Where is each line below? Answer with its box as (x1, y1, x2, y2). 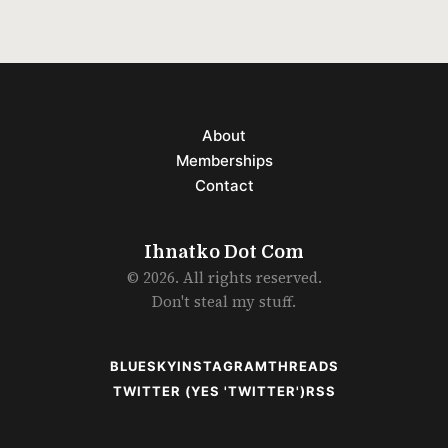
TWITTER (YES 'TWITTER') (112, 383, 306, 399)
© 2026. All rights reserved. (126, 267, 322, 288)
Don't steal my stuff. (152, 291, 296, 312)
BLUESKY (109, 358, 177, 374)
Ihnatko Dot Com (144, 242, 304, 262)
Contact (194, 176, 254, 195)
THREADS (267, 358, 339, 374)
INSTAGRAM (176, 358, 268, 374)
